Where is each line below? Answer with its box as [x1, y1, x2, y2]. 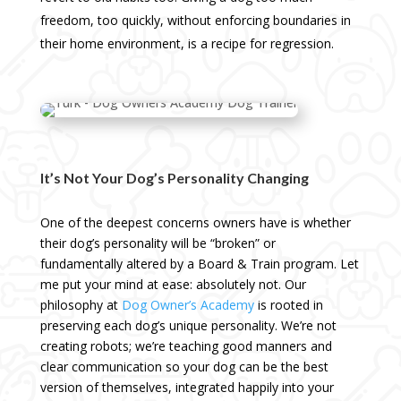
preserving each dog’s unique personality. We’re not [39, 317, 337, 335]
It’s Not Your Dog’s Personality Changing [39, 169, 309, 187]
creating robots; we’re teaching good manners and [39, 337, 332, 355]
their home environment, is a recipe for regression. [39, 35, 334, 53]
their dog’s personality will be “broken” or [39, 235, 276, 252]
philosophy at [39, 296, 122, 314]
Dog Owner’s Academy [121, 296, 254, 314]
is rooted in [253, 296, 323, 314]
